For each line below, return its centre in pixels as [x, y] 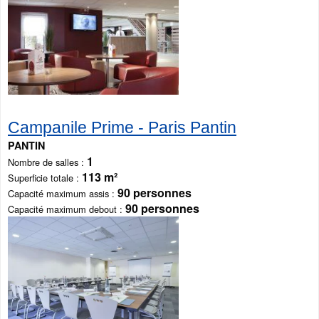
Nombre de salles [43, 162]
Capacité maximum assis [58, 194]
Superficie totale [41, 178]
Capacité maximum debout [62, 209]
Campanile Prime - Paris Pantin [122, 128]
